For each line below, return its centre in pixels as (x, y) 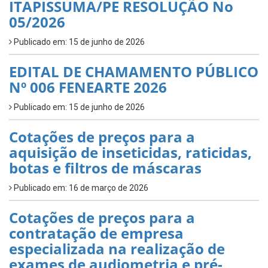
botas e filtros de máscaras (105, 168)
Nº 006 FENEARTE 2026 (88, 87)
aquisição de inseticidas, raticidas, (130, 153)
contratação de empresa (96, 233)
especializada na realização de (117, 249)
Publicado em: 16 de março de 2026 (80, 188)
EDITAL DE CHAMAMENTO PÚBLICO (134, 72)
